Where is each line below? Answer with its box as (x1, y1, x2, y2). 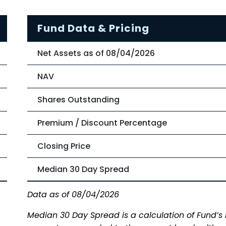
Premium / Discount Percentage (37, 117, 167, 129)
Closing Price (37, 140, 90, 152)
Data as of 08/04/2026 (27, 188, 119, 200)
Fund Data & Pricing (37, 21, 149, 35)
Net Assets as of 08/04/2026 (37, 47, 155, 59)
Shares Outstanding (37, 94, 120, 105)
